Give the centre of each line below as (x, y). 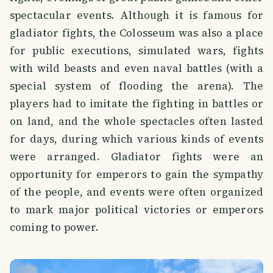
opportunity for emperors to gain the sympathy (136, 174)
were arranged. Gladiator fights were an (136, 156)
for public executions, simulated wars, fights (136, 50)
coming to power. (55, 227)
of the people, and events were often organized (136, 192)
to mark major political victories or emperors (136, 209)
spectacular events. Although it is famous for (136, 15)
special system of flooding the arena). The (136, 86)
